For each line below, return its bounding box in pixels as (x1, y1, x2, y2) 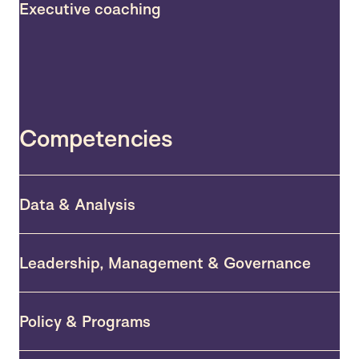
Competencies (19, 123, 173, 153)
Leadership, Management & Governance (19, 252, 311, 272)
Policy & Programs (19, 311, 151, 331)
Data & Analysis (19, 194, 135, 214)
